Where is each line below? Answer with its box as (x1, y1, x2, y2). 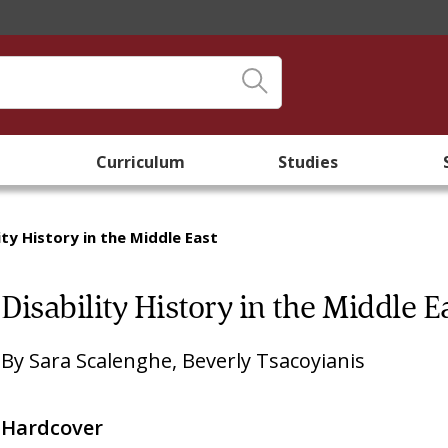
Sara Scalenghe (29, 347, 173, 374)
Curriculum (95, 151, 185, 173)
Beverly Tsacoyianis (182, 347, 366, 374)
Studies (278, 151, 338, 173)
